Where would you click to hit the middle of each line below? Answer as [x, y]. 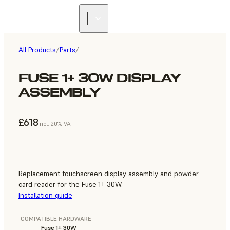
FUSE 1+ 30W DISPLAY [100, 78]
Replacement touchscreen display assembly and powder [109, 174]
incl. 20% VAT [56, 124]
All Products [37, 50]
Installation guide [45, 195]
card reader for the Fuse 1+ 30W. [71, 185]
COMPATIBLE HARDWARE [56, 219]
